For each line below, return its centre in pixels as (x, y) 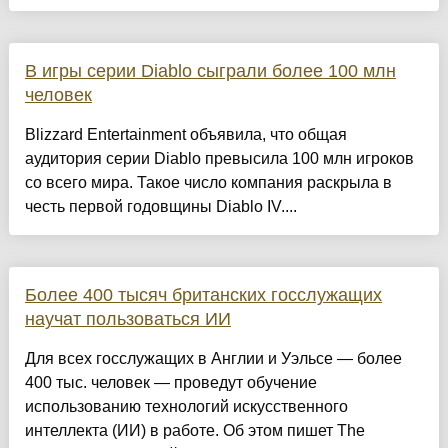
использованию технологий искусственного (186, 407)
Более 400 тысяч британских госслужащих (203, 295)
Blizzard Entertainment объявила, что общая (185, 135)
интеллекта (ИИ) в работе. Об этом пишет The (194, 431)
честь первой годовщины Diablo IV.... (160, 207)
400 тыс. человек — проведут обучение (170, 383)
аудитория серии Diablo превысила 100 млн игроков (219, 159)
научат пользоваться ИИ (127, 319)
